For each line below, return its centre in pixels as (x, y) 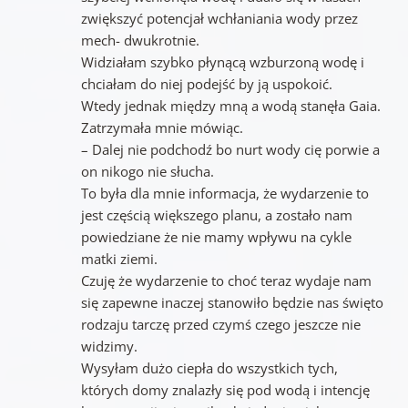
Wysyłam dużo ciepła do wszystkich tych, (209, 368)
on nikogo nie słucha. (147, 172)
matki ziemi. (119, 259)
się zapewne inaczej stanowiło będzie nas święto (232, 303)
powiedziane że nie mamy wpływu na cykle (216, 237)
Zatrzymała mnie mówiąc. (162, 128)
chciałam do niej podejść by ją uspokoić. (206, 84)
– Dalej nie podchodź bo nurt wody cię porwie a (230, 150)
